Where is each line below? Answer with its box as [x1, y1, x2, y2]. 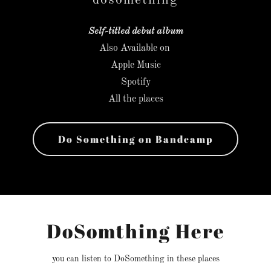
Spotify [120, 77, 151, 87]
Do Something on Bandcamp [58, 132, 213, 146]
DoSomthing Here [46, 218, 225, 244]
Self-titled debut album [88, 27, 183, 36]
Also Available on [99, 44, 172, 53]
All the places [108, 94, 163, 104]
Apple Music [110, 60, 161, 70]
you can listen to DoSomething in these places [51, 255, 220, 263]
